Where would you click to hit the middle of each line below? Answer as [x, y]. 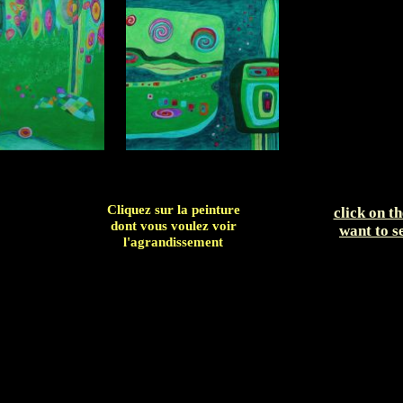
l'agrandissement [173, 242]
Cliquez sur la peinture [173, 210]
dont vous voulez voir [173, 226]
